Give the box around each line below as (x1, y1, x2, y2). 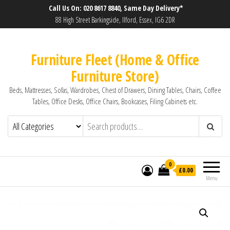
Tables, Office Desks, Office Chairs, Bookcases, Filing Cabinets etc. (32, 96, 198, 106)
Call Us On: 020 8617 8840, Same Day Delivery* (47, 3, 183, 13)
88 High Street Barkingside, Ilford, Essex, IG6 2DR (55, 15, 175, 25)
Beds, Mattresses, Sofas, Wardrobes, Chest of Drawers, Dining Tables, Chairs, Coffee (9, 85, 221, 95)
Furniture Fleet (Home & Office (31, 50, 199, 69)
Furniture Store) (71, 66, 159, 86)
